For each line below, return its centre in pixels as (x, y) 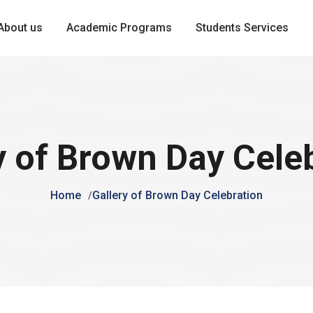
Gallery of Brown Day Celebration (177, 195)
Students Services (242, 28)
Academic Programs (119, 28)
